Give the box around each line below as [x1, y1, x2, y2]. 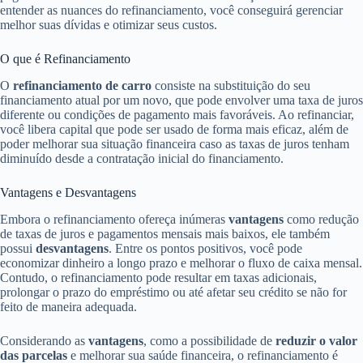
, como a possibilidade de [143, 333, 275, 348]
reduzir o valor [275, 333, 357, 348]
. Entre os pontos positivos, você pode [109, 241, 302, 255]
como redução [284, 211, 359, 226]
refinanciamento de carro [13, 78, 152, 92]
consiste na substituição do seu [152, 78, 310, 92]
